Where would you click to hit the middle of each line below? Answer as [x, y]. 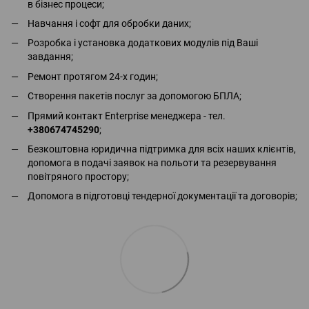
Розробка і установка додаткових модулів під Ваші [143, 43]
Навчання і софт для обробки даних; [109, 23]
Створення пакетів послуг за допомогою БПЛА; [134, 96]
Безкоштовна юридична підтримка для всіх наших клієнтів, [162, 149]
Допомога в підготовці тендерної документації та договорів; [162, 196]
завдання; [50, 57]
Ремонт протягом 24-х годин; [93, 76]
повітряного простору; [78, 176]
